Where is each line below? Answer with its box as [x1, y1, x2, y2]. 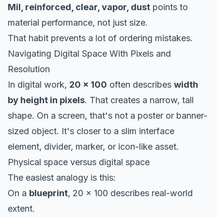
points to [150, 1, 188, 12]
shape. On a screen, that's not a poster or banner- [8, 110, 207, 121]
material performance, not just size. [8, 17, 148, 28]
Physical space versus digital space [8, 156, 150, 167]
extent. [8, 203, 35, 214]
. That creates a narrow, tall [85, 94, 194, 105]
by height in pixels [8, 94, 85, 105]
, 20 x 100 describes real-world [68, 187, 193, 198]
